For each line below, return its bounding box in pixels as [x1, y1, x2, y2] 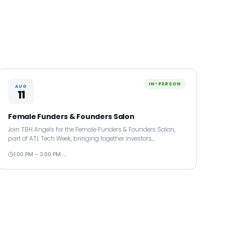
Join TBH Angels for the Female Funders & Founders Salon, [8, 126, 176, 134]
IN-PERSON [148, 81, 181, 87]
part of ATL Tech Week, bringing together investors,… [8, 135, 156, 143]
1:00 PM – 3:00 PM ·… [14, 151, 67, 159]
